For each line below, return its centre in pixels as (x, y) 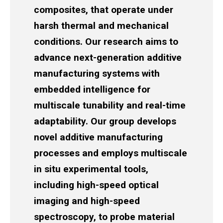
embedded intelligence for (92, 90)
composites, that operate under (104, 10)
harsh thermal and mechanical (101, 26)
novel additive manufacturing (98, 137)
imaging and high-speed (87, 201)
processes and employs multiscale (111, 153)
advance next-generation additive (108, 58)
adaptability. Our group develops (105, 121)
